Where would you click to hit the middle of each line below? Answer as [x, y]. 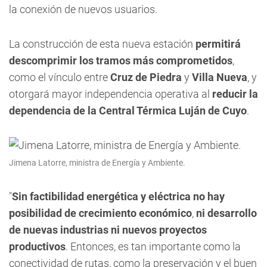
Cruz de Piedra [146, 77]
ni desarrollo [226, 213]
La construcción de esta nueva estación [101, 44]
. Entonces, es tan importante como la [153, 246]
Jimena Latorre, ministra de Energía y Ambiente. [97, 163]
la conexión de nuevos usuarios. [83, 9]
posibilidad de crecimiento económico [100, 213]
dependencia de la [53, 111]
